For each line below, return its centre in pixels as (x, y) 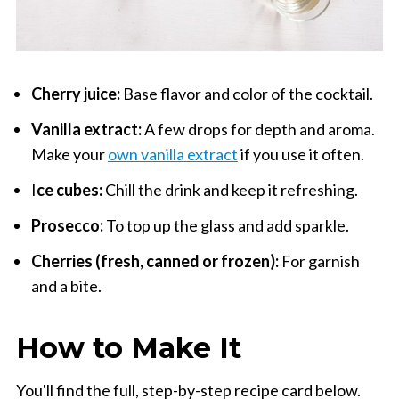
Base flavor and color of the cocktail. (246, 93)
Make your (69, 154)
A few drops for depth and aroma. (258, 129)
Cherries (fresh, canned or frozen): (155, 261)
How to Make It (128, 347)
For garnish (319, 261)
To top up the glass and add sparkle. (227, 225)
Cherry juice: (75, 93)
